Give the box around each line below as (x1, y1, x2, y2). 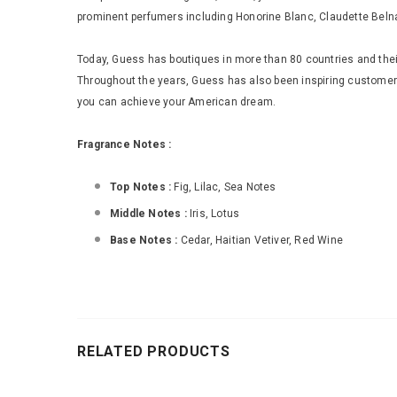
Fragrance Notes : (77, 137, 172, 151)
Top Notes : (110, 180, 175, 193)
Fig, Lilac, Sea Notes (174, 180, 276, 193)
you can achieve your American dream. (77, 95, 276, 108)
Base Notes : (110, 233, 181, 246)
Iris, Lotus (190, 206, 240, 220)
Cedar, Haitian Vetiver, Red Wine (180, 233, 344, 246)
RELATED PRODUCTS (77, 342, 230, 360)
